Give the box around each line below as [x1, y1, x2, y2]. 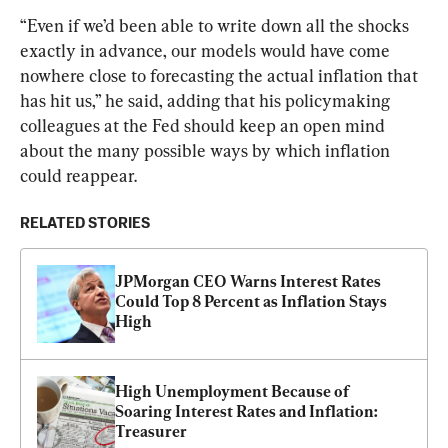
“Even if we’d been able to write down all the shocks [20, 14, 413, 36]
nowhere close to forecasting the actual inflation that [20, 64, 422, 86]
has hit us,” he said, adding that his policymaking [20, 89, 394, 111]
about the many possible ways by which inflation [20, 139, 394, 161]
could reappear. [20, 164, 137, 186]
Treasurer [115, 421, 187, 441]
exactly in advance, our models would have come [20, 39, 394, 61]
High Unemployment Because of [115, 381, 349, 401]
